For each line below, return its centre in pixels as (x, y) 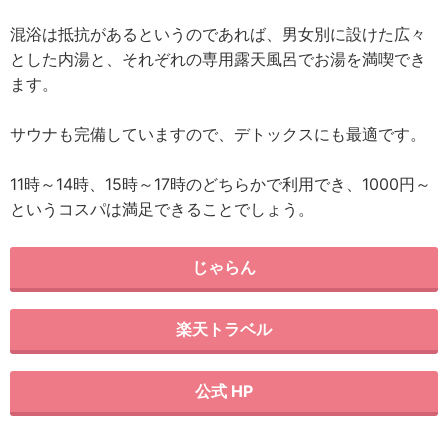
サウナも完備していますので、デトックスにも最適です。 (218, 134)
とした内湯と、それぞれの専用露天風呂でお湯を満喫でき (218, 59)
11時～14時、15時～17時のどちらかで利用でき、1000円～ (220, 184)
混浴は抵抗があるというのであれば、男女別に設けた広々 (218, 34)
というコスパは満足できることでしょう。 (162, 209)
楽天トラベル (224, 329)
